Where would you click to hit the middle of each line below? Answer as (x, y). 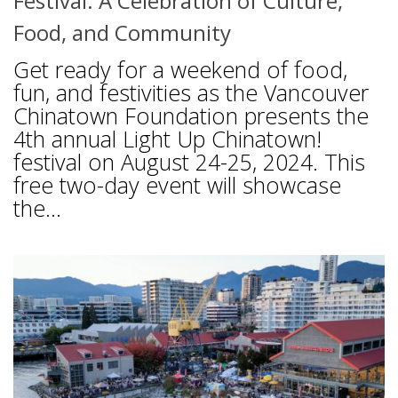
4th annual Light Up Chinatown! (167, 139)
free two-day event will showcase (177, 185)
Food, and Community (122, 33)
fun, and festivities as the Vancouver (191, 93)
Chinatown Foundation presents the (191, 116)
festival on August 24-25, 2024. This (189, 162)
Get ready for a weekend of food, (180, 70)
